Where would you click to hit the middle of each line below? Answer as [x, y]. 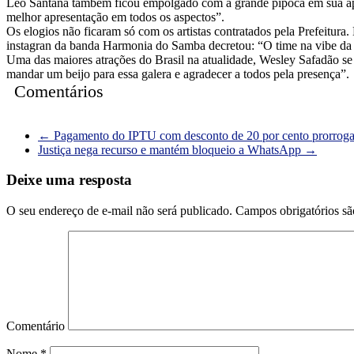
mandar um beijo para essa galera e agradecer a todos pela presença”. [178, 73]
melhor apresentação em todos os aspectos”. [115, 17]
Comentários [59, 91]
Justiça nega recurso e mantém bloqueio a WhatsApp [171, 149]
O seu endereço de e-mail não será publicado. [119, 210]
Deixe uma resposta [69, 180]
